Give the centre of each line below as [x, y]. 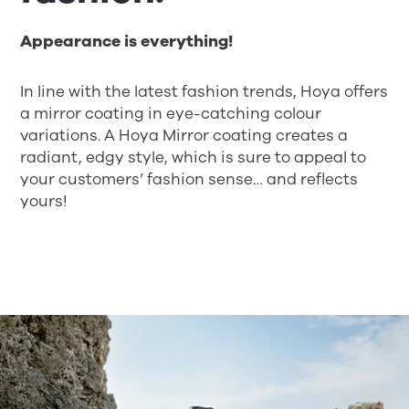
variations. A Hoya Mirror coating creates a [184, 135]
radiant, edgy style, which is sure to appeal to [194, 157]
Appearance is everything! [127, 41]
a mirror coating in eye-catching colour [171, 113]
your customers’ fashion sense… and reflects [189, 179]
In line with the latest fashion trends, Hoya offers [204, 91]
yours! [44, 201]
